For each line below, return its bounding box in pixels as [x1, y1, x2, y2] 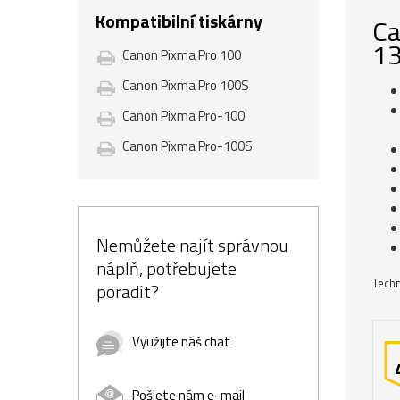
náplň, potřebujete [96, 254, 237, 282]
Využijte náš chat [132, 331, 230, 353]
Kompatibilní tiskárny [96, 6, 262, 35]
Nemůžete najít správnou [96, 230, 288, 259]
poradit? [96, 277, 159, 305]
